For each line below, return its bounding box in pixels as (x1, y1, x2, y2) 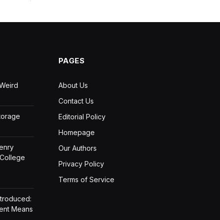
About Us (58, 81, 88, 89)
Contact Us (58, 96, 94, 105)
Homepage (58, 128, 95, 137)
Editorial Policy (58, 112, 106, 121)
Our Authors (58, 143, 97, 152)
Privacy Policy (58, 159, 104, 168)
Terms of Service (58, 175, 114, 184)
